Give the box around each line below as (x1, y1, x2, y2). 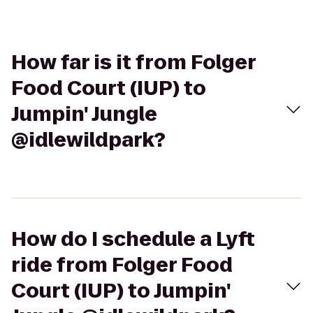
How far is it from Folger (11, 49, 256, 76)
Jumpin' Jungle (11, 101, 157, 128)
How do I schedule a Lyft (11, 226, 255, 253)
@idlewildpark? (11, 126, 166, 154)
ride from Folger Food (11, 252, 233, 279)
